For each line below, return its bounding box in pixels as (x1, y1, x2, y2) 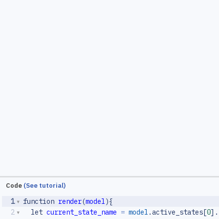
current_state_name (46, 208, 117, 217)
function (23, 197, 54, 206)
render (58, 197, 82, 206)
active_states (152, 208, 203, 217)
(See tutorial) (23, 181, 66, 190)
